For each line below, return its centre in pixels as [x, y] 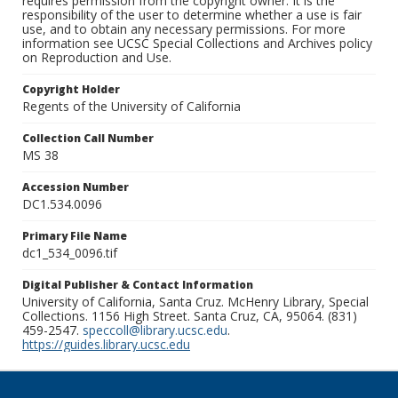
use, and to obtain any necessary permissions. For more [184, 29]
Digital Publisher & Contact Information [138, 285]
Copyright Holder [71, 90]
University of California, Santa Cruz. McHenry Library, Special [195, 302]
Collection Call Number [88, 139]
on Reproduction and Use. [97, 58]
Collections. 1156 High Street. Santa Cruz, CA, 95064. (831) [190, 316]
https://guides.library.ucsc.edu [106, 345]
